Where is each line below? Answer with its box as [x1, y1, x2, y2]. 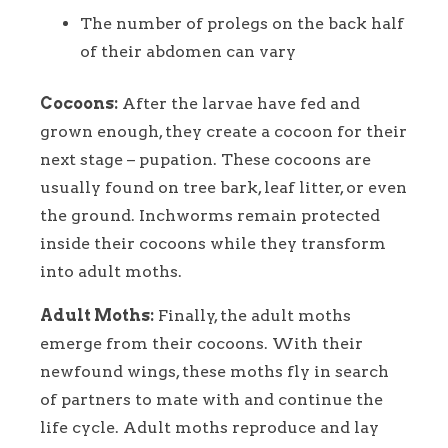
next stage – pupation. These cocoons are [40, 149, 371, 169]
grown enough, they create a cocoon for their [40, 121, 407, 141]
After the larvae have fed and [118, 93, 360, 113]
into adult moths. [40, 261, 182, 281]
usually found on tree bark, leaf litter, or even [40, 177, 407, 197]
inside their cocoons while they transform [40, 233, 386, 253]
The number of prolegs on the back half [80, 13, 404, 33]
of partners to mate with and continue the [40, 389, 383, 409]
